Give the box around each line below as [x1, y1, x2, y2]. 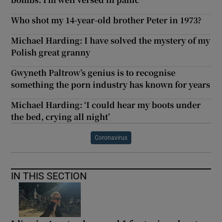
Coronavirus [95, 135, 127, 141]
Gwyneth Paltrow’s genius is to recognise [11, 67, 176, 79]
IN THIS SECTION [11, 171, 87, 181]
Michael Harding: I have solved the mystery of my [11, 35, 211, 47]
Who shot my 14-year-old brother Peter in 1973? [11, 14, 202, 26]
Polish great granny [11, 47, 91, 58]
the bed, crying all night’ [11, 111, 111, 123]
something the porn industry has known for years [11, 79, 211, 91]
